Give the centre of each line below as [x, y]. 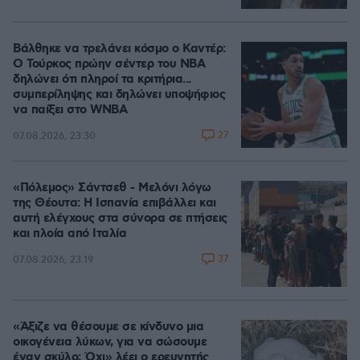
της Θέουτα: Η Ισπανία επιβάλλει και [115, 203]
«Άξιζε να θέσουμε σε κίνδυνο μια [108, 327]
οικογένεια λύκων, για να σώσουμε [110, 342]
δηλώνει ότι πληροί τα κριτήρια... [102, 80]
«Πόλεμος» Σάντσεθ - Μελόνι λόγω [112, 188]
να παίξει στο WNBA [70, 110]
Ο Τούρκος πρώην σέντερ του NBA [109, 64]
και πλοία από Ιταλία [70, 234]
